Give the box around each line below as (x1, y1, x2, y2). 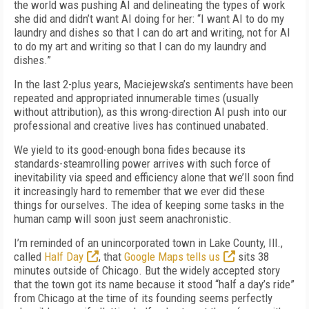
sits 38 (235, 250, 269, 263)
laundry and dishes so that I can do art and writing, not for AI (14, 26, 290, 39)
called (14, 250, 44, 263)
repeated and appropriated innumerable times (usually (14, 91, 259, 105)
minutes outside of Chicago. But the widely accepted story (14, 263, 280, 277)
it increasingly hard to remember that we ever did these (14, 184, 265, 198)
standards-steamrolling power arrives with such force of (14, 157, 271, 170)
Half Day (44, 250, 83, 263)
